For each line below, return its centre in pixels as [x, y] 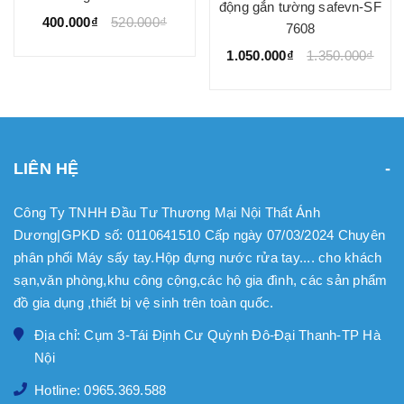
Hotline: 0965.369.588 [101, 390]
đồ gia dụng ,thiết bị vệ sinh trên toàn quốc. [144, 303]
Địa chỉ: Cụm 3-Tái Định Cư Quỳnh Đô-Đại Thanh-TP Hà [207, 335]
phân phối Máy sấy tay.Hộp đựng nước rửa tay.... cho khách [198, 258]
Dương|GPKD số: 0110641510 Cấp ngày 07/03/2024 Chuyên [199, 235]
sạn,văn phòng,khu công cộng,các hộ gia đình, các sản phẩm [201, 280]
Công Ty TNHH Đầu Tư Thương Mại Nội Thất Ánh [167, 213]
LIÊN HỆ [46, 169]
